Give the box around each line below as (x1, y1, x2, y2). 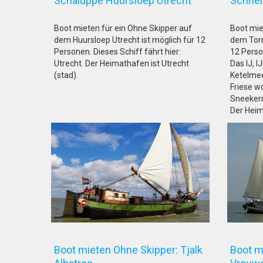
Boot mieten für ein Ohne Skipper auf (54, 23, 192, 33)
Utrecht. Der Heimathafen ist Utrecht (54, 59, 189, 68)
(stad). (54, 70, 78, 80)
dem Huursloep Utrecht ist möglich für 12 (54, 35, 205, 45)
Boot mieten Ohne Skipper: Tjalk (54, 244, 203, 256)
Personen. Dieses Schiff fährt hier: (54, 47, 181, 56)
